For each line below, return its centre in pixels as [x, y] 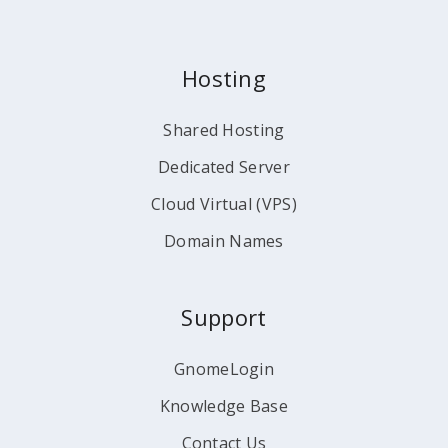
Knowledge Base [224, 406]
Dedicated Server [224, 167]
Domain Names [224, 241]
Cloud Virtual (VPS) [224, 204]
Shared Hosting [224, 130]
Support [224, 317]
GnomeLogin [224, 369]
